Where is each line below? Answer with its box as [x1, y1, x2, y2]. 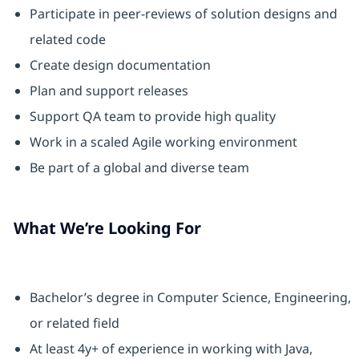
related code [29, 30, 106, 49]
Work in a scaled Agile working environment [29, 133, 297, 151]
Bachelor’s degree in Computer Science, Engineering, [29, 288, 351, 307]
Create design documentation [29, 56, 211, 75]
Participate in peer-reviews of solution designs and [29, 5, 337, 23]
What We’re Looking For [13, 217, 201, 240]
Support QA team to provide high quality [29, 107, 276, 126]
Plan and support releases [29, 82, 188, 100]
